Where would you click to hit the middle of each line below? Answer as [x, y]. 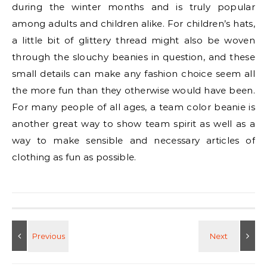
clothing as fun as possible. [74, 157]
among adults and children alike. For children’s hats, [133, 24]
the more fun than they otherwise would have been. [133, 91]
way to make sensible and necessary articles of [133, 141]
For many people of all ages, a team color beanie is [133, 107]
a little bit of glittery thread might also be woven [133, 41]
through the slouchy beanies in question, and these [133, 57]
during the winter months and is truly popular [133, 7]
